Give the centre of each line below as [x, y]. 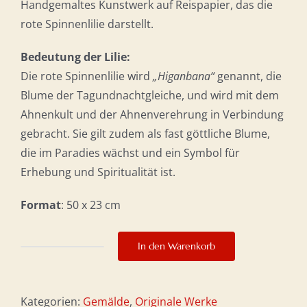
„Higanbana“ [184, 76]
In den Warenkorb [176, 246]
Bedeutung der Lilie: [75, 57]
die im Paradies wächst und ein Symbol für [130, 153]
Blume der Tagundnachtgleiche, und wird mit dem [150, 96]
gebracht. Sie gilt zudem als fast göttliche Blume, [145, 134]
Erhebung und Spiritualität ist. [98, 172]
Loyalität [83, 255]
